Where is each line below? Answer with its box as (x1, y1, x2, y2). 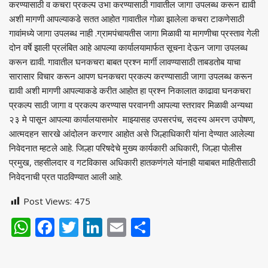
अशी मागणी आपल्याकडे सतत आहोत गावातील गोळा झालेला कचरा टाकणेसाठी (9, 13, 244, 25)
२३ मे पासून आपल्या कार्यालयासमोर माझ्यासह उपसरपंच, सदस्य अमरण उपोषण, (9, 113, 255, 126)
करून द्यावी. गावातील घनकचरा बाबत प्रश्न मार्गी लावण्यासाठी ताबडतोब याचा (9, 56, 240, 68)
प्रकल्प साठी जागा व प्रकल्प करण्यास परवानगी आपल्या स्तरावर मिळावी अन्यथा (9, 99, 252, 111)
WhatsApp (31, 214, 123, 240)
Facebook (54, 214, 139, 240)
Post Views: (23, 195, 72, 208)
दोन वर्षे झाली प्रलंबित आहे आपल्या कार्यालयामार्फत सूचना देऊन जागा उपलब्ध (9, 41, 248, 54)
